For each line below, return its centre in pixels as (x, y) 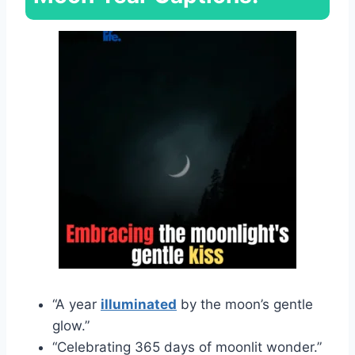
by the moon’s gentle (245, 304)
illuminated (139, 304)
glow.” (71, 325)
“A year (76, 304)
